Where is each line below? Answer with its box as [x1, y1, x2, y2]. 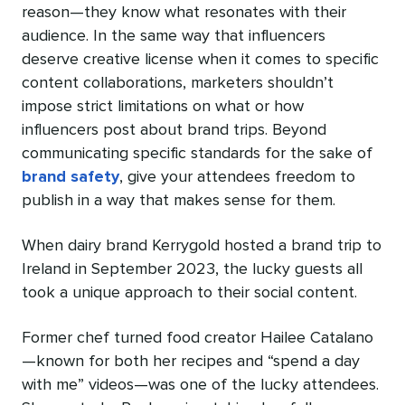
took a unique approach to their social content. [22, 284, 357, 301]
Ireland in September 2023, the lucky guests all [22, 260, 363, 278]
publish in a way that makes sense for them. [22, 192, 335, 209]
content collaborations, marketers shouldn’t [22, 74, 334, 91]
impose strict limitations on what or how [22, 98, 304, 115]
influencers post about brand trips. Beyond [22, 121, 326, 138]
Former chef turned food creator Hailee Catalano [22, 329, 373, 346]
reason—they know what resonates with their [22, 4, 346, 21]
